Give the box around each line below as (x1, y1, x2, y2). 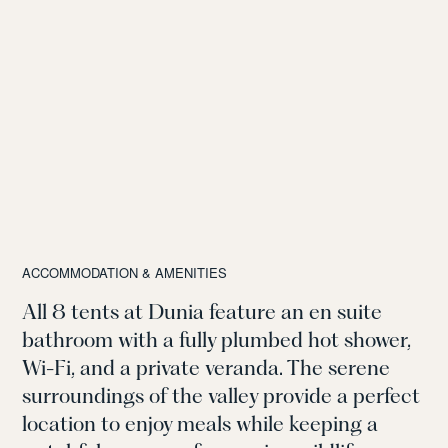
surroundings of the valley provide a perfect (22, 383, 421, 409)
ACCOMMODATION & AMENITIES (22, 263, 228, 283)
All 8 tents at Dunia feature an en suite (22, 299, 383, 325)
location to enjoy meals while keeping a (22, 411, 379, 437)
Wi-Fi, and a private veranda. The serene (22, 355, 391, 381)
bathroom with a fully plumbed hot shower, (22, 327, 412, 353)
